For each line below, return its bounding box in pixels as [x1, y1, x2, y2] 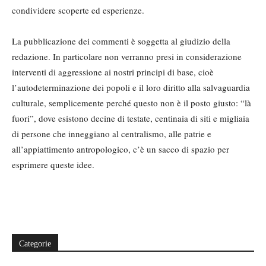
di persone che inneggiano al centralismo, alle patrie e [12, 128, 211, 140]
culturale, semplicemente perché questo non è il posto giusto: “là [12, 97, 251, 109]
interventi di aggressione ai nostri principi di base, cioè [12, 66, 214, 78]
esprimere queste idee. [12, 159, 94, 170]
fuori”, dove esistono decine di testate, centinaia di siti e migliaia [12, 112, 249, 124]
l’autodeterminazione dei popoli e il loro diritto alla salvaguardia [12, 81, 250, 93]
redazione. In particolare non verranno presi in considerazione [12, 50, 242, 62]
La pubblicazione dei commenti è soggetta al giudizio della [12, 35, 230, 47]
